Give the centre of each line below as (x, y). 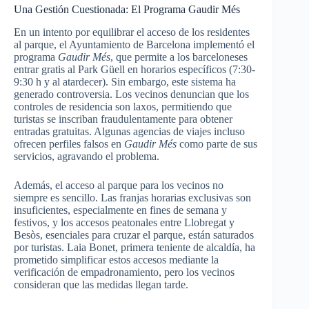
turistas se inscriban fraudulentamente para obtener (123, 119)
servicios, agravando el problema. (87, 156)
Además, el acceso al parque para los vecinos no (119, 185)
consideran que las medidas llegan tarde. (101, 284)
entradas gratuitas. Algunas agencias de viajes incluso (129, 131)
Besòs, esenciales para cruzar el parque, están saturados (134, 235)
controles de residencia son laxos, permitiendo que (123, 106)
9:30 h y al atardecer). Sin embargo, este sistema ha (125, 81)
